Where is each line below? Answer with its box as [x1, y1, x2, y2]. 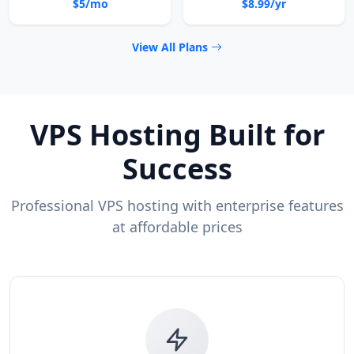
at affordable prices [111, 217, 243, 236]
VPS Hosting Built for [29, 115, 325, 154]
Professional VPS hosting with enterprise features [10, 196, 344, 215]
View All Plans [132, 40, 211, 55]
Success [122, 149, 232, 188]
